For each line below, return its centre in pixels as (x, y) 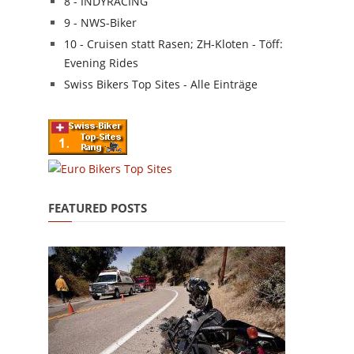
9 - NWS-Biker (100, 23)
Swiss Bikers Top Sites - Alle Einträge (161, 84)
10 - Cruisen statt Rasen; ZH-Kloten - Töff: (173, 44)
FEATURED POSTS (98, 208)
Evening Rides (101, 63)
